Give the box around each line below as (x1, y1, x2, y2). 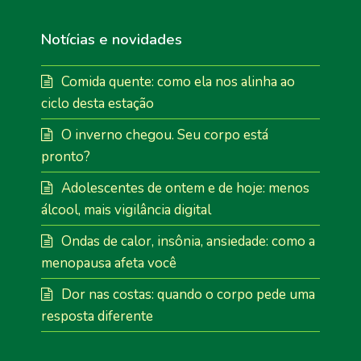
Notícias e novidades (40, 28, 182, 49)
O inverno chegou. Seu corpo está (60, 125, 268, 144)
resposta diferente (40, 306, 153, 326)
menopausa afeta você (40, 253, 176, 272)
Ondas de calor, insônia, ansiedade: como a (60, 231, 315, 251)
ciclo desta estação (40, 93, 154, 113)
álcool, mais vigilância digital (40, 200, 211, 219)
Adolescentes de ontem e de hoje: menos (60, 178, 309, 197)
